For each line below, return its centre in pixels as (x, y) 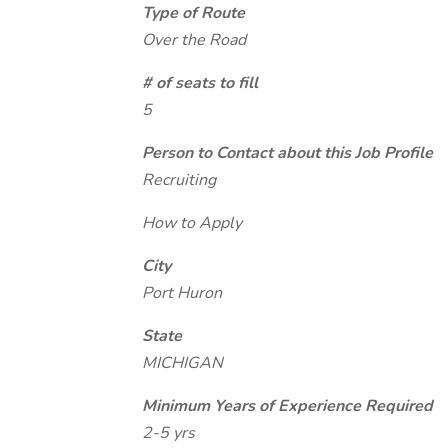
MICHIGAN (182, 363)
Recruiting (179, 180)
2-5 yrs (168, 433)
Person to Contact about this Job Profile (287, 153)
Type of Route (193, 13)
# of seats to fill (200, 83)
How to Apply (192, 223)
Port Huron (182, 293)
